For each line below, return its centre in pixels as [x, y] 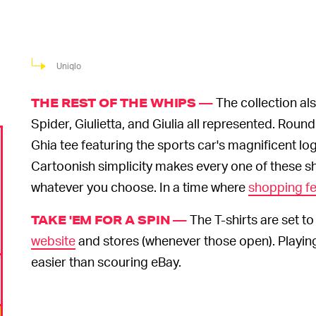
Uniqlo [69, 66]
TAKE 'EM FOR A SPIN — [109, 220]
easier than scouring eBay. [106, 262]
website [53, 241]
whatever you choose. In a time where [140, 187]
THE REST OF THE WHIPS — [122, 103]
